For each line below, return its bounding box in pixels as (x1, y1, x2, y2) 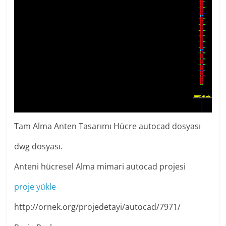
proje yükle (14, 181, 56, 193)
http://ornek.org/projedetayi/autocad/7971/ (14, 201, 181, 213)
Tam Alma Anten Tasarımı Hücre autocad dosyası (14, 121, 201, 132)
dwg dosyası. (14, 141, 63, 152)
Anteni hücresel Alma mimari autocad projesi (14, 161, 186, 173)
